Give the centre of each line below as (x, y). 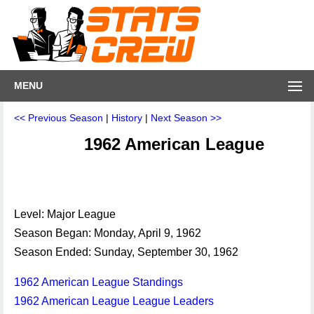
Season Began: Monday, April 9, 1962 (108, 233)
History (127, 118)
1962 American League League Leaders (114, 301)
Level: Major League (65, 214)
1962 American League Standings (98, 282)
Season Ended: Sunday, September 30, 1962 (126, 252)
